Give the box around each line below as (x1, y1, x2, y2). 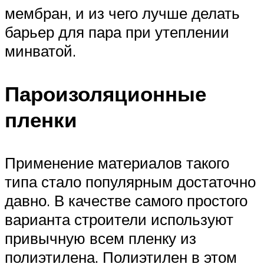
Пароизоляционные (5, 80, 206, 107)
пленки (5, 106, 77, 133)
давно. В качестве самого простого (5, 191, 247, 210)
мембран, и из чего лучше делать (5, 3, 240, 22)
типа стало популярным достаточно (5, 172, 256, 192)
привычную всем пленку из (5, 229, 196, 248)
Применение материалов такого (5, 153, 229, 173)
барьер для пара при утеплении (5, 22, 229, 41)
